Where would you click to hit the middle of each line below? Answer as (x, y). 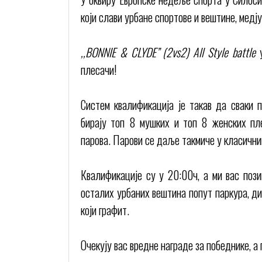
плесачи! (99, 70)
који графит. (105, 210)
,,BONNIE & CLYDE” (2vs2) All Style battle (168, 52)
